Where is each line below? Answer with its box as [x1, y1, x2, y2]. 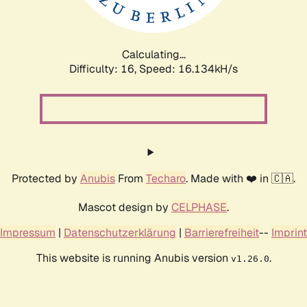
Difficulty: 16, [69, 61, 139, 76]
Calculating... [121, 47, 186, 62]
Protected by [12, 171, 80, 186]
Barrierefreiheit [184, 225, 259, 240]
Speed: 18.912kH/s [139, 61, 238, 76]
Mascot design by [78, 199, 171, 214]
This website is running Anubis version [36, 250, 231, 265]
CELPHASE [171, 199, 227, 214]
